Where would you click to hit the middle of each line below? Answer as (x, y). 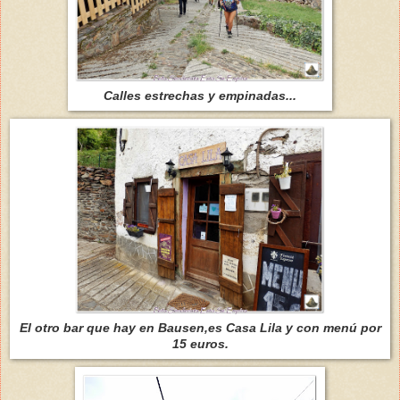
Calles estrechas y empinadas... (200, 95)
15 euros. (200, 343)
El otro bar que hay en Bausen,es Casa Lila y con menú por (200, 327)
